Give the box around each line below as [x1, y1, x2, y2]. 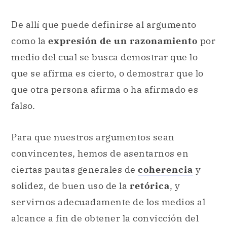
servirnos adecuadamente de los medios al [11, 196, 205, 208]
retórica [129, 179, 170, 192]
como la [11, 34, 48, 47]
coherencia [138, 163, 193, 175]
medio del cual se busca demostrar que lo [11, 51, 198, 63]
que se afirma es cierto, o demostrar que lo [11, 67, 204, 79]
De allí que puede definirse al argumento [11, 18, 196, 30]
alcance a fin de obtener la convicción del [11, 212, 199, 224]
